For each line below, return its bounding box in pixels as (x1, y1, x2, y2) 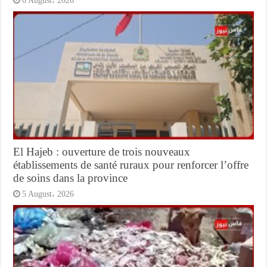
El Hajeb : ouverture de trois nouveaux (13, 145, 191, 159)
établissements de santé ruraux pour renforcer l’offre (13, 159, 249, 172)
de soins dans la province (13, 172, 128, 185)
